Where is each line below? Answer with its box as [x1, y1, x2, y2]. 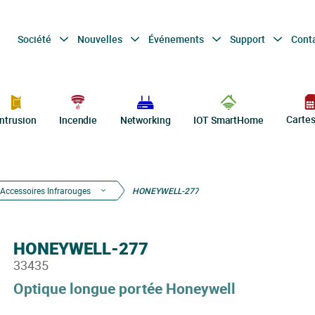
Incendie [58, 113, 98, 127]
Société [17, 32, 53, 46]
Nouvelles [77, 32, 124, 46]
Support [229, 32, 267, 46]
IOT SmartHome [193, 113, 264, 127]
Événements [148, 32, 206, 46]
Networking [120, 113, 171, 127]
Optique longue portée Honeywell [13, 278, 236, 298]
